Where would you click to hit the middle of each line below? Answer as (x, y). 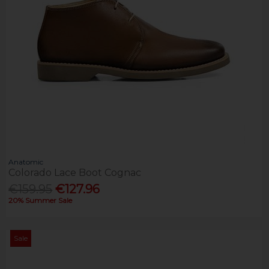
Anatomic (26, 162)
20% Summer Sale (41, 200)
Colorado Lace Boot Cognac (75, 172)
